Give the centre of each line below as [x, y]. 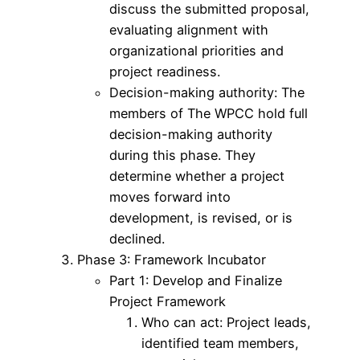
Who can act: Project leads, [226, 322]
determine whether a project [197, 176]
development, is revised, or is [201, 217]
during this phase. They [182, 155]
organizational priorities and [196, 50]
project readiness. [165, 71]
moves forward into [170, 196]
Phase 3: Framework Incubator [172, 259]
